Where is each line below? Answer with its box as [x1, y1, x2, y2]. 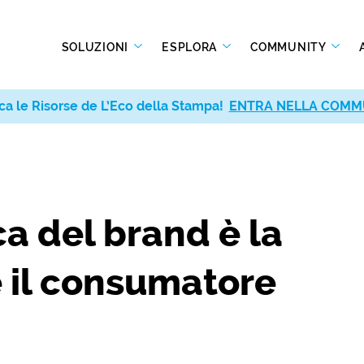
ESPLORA [162, 40, 220, 54]
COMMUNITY [250, 40, 329, 54]
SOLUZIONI [61, 40, 132, 54]
